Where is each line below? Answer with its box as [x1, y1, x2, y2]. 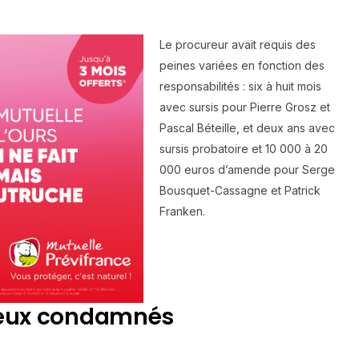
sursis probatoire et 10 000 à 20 [159, 142, 328, 156]
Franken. [159, 204, 205, 219]
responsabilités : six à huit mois [159, 79, 321, 94]
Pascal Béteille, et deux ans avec [159, 121, 335, 135]
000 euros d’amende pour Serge [159, 163, 335, 177]
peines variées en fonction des [159, 58, 325, 73]
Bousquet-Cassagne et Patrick [159, 184, 321, 198]
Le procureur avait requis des [159, 38, 316, 52]
